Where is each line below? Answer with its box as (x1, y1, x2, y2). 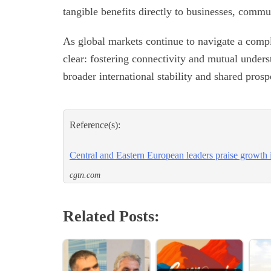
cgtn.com (70, 171, 100, 180)
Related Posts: (63, 207, 160, 226)
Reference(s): (70, 120, 120, 131)
